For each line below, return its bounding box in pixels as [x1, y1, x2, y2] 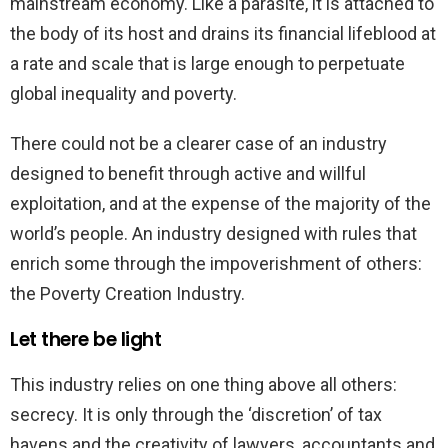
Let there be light [10, 325, 162, 353]
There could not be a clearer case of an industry [10, 132, 387, 154]
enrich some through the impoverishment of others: [10, 252, 422, 274]
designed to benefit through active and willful [10, 162, 366, 184]
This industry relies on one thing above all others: [10, 373, 397, 395]
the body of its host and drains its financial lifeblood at [10, 22, 436, 44]
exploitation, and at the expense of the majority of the [10, 192, 431, 214]
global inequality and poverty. [10, 82, 237, 104]
